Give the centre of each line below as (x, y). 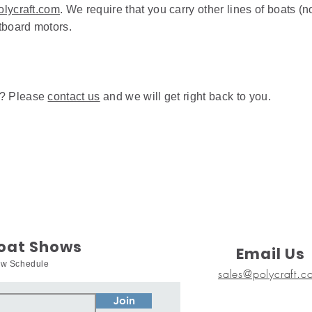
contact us (74, 96)
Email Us (271, 254)
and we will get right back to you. (185, 96)
